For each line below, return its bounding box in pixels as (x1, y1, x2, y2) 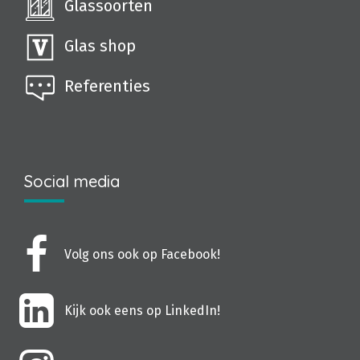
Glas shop (64, 36, 136, 56)
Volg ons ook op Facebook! (64, 246, 220, 262)
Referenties (64, 76, 150, 96)
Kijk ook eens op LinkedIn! (64, 302, 220, 318)
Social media (24, 170, 120, 191)
